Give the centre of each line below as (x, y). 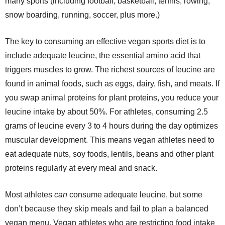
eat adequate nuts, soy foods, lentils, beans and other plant (109, 154)
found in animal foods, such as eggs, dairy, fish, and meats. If (112, 83)
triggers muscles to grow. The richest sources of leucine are (110, 69)
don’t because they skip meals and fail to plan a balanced (107, 208)
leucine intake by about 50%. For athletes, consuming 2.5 (106, 111)
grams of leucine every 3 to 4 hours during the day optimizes (111, 126)
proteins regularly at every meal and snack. (81, 168)
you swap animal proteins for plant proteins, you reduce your (112, 97)
